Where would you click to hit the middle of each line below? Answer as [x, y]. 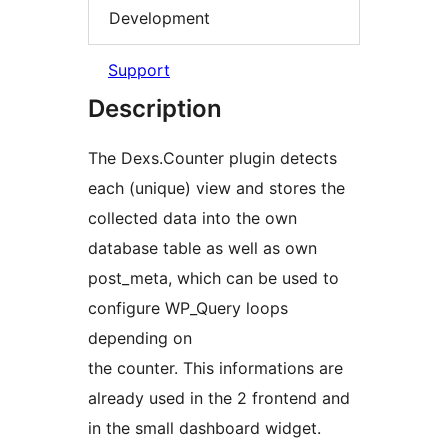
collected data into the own [192, 218]
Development [159, 17]
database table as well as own [202, 248]
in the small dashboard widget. [204, 428]
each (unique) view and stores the [216, 188]
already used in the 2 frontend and [219, 398]
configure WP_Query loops [188, 308]
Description [155, 109]
